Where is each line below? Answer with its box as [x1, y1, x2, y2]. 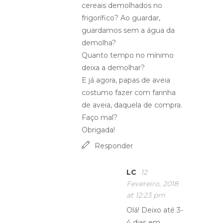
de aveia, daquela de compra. [82, 101, 182, 110]
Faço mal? [82, 113, 117, 122]
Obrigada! [82, 125, 115, 134]
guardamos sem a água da [82, 26, 175, 35]
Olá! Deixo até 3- [126, 206, 183, 215]
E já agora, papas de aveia [82, 76, 170, 85]
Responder [95, 141, 133, 150]
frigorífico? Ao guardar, [82, 13, 160, 22]
